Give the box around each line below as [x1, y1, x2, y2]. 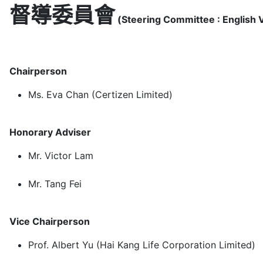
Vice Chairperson [9, 215, 90, 227]
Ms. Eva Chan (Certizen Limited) [28, 88, 173, 100]
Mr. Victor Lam [28, 149, 93, 161]
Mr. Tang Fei [28, 177, 82, 190]
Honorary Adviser [9, 126, 91, 138]
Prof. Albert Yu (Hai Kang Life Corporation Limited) [28, 238, 255, 251]
